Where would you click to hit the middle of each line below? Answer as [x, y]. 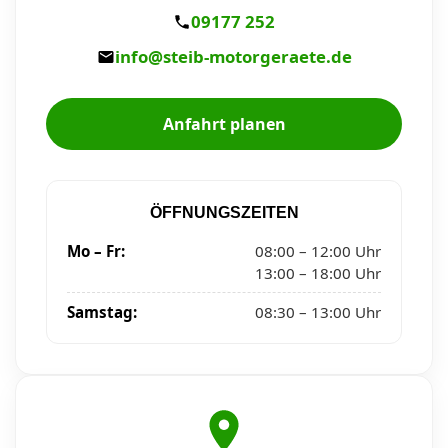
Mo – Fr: [96, 251]
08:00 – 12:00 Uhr [318, 251]
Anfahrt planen [224, 124]
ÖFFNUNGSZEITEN [224, 213]
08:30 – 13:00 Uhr [318, 312]
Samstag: [102, 312]
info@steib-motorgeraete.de [233, 57]
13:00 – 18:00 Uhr [318, 273]
